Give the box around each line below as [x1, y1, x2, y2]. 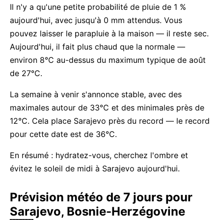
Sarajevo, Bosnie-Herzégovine [10, 204, 185, 219]
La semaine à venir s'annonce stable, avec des [10, 89, 182, 99]
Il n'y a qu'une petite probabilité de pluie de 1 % [10, 2, 186, 12]
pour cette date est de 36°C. [10, 129, 117, 139]
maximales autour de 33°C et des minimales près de [10, 103, 204, 112]
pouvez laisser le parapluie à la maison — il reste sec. [10, 28, 209, 38]
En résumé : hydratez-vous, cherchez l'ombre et [10, 150, 188, 160]
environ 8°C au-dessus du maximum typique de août [10, 55, 206, 65]
